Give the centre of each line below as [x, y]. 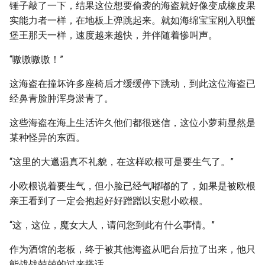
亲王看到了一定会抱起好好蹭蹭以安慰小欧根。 [109, 201]
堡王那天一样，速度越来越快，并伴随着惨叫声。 [114, 35]
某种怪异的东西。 [47, 138]
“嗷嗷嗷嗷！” [36, 59]
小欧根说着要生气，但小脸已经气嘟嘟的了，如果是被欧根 [132, 186]
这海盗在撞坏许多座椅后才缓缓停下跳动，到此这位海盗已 [132, 84]
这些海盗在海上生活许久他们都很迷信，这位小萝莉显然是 [132, 123]
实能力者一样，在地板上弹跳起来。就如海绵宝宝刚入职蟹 [132, 20]
